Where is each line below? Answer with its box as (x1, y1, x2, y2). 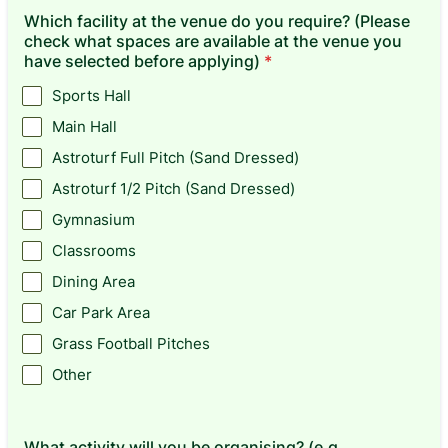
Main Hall (52, 117, 117, 136)
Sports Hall (52, 86, 131, 105)
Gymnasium (52, 210, 135, 229)
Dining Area (52, 272, 135, 291)
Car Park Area (52, 303, 150, 322)
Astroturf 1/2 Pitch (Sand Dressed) (52, 179, 295, 198)
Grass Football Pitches (52, 334, 210, 353)
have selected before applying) (24, 51, 260, 71)
